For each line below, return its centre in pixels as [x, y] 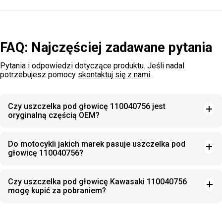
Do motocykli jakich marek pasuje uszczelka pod [97, 144]
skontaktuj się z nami [114, 75]
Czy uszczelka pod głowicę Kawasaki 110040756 [97, 182]
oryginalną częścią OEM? [54, 115]
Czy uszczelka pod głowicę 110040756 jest [87, 106]
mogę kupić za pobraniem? [57, 191]
